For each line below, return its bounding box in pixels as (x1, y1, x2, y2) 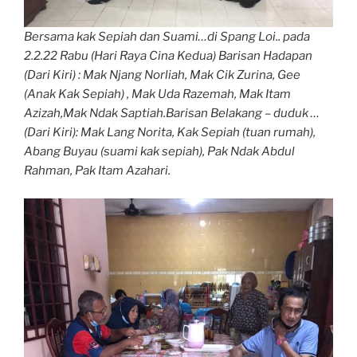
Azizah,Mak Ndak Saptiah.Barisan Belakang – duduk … (24, 106, 320, 121)
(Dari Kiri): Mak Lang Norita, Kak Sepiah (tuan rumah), (24, 125, 316, 140)
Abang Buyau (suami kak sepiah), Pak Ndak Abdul (24, 144, 295, 159)
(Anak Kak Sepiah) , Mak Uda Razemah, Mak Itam (24, 87, 291, 102)
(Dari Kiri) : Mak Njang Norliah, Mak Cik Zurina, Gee (24, 68, 300, 83)
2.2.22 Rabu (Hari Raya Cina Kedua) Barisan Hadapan (24, 49, 312, 64)
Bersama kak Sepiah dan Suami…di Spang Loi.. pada (24, 29, 310, 45)
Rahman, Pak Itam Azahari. (24, 163, 171, 178)
